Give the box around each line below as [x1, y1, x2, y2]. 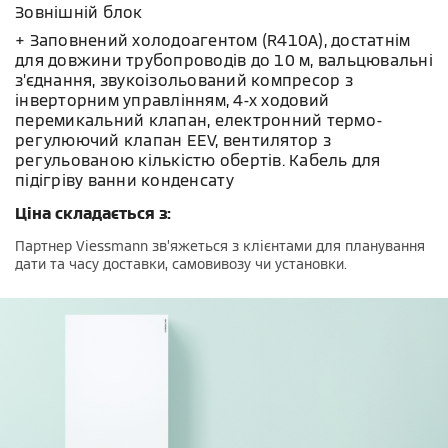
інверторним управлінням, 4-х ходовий [15, 90, 329, 111]
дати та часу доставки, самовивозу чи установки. [15, 255, 347, 273]
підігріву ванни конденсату [15, 170, 235, 191]
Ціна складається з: [15, 203, 171, 224]
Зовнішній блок [15, 2, 143, 23]
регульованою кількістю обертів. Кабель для [15, 150, 381, 171]
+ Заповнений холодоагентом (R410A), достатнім [15, 30, 411, 51]
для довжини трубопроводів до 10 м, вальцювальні [15, 50, 433, 71]
